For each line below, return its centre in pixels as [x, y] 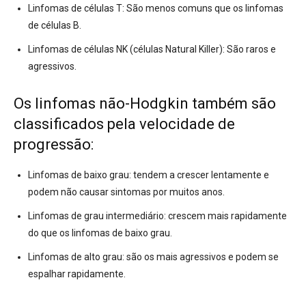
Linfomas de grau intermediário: [97, 216]
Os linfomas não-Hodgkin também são [145, 104]
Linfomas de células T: [76, 9]
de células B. [55, 26]
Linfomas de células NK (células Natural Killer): [126, 50]
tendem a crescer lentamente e [200, 175]
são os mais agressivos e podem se [201, 257]
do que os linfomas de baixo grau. [100, 233]
